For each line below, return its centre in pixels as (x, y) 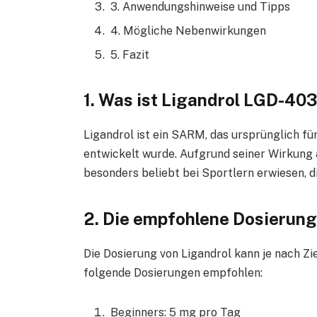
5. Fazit (129, 54)
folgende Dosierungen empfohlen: (173, 272)
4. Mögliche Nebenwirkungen (188, 30)
